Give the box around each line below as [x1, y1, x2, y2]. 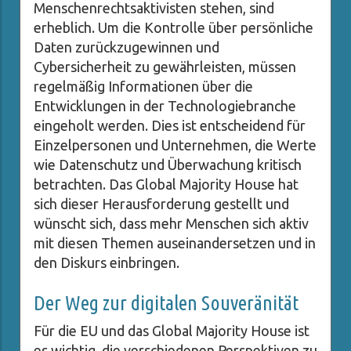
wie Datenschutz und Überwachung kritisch [34, 157, 302, 173]
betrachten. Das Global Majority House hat [34, 176, 299, 193]
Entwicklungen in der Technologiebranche [34, 98, 296, 114]
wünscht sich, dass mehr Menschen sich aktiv [34, 215, 309, 232]
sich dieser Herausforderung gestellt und [34, 196, 289, 212]
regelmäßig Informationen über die [34, 78, 253, 95]
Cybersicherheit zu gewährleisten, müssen [34, 59, 296, 75]
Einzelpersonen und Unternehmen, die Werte [34, 137, 317, 154]
